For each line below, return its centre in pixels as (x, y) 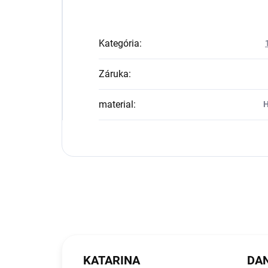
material (116, 105)
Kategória (119, 44)
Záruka (114, 74)
